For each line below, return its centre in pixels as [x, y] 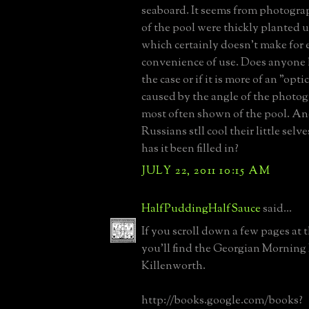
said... [276, 209]
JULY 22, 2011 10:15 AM [206, 171]
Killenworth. [173, 266]
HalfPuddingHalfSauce [201, 209]
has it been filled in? [190, 149]
